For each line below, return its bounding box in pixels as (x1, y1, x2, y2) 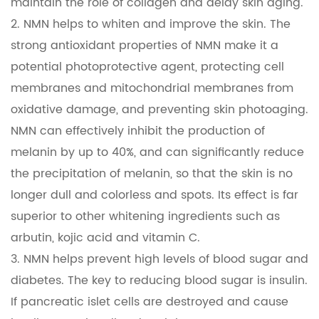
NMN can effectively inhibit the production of (11, 122, 265, 141)
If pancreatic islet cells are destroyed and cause (11, 293, 288, 312)
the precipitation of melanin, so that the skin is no (11, 164, 293, 184)
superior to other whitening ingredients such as (11, 207, 280, 226)
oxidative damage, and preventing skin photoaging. (11, 100, 308, 120)
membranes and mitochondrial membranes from (11, 79, 293, 98)
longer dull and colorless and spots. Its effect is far (11, 186, 298, 205)
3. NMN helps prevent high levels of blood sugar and (11, 250, 308, 269)
